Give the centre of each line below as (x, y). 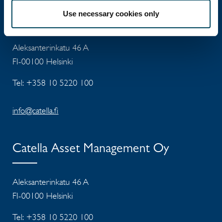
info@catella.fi (35, 111)
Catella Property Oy (64, 15)
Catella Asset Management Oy (91, 150)
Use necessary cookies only (111, 14)
